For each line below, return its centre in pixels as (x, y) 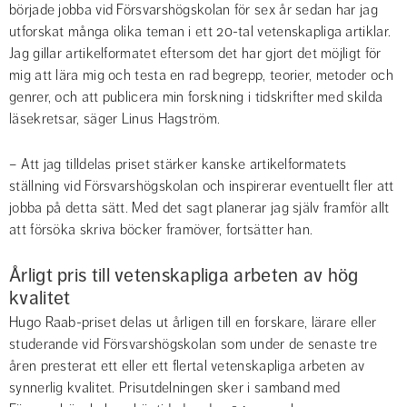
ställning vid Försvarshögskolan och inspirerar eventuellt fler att (202, 187)
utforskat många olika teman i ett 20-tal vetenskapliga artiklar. (200, 32)
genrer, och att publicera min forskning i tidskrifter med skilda (196, 98)
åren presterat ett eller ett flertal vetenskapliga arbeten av (187, 367)
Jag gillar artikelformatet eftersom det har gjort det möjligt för (195, 54)
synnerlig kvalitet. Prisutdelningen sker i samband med (175, 388)
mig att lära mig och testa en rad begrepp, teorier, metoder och (201, 76)
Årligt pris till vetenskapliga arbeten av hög (184, 276)
